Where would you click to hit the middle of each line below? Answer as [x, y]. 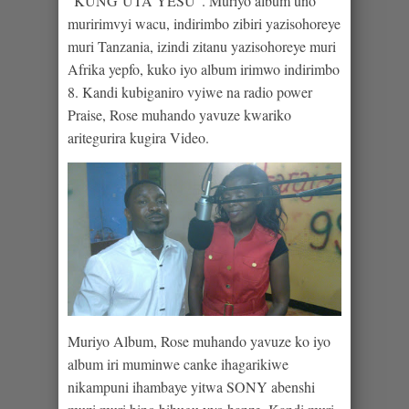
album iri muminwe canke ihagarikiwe [178, 364]
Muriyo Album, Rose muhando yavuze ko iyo [199, 341]
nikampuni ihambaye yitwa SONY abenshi [191, 387]
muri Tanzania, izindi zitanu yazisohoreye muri [202, 46]
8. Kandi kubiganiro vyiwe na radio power [190, 91]
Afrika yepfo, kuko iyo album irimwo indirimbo [204, 68]
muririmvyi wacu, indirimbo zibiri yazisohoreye [204, 23]
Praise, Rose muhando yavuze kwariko [179, 114]
